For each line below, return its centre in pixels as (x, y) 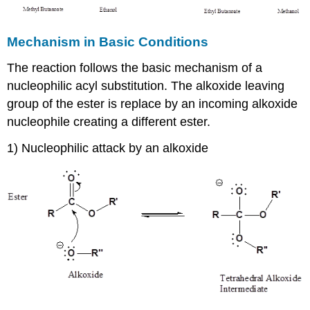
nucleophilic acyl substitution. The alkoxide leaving (146, 85)
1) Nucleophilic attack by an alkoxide (108, 148)
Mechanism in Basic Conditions (108, 42)
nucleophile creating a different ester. (109, 121)
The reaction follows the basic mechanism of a (135, 67)
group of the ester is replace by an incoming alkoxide (153, 103)
